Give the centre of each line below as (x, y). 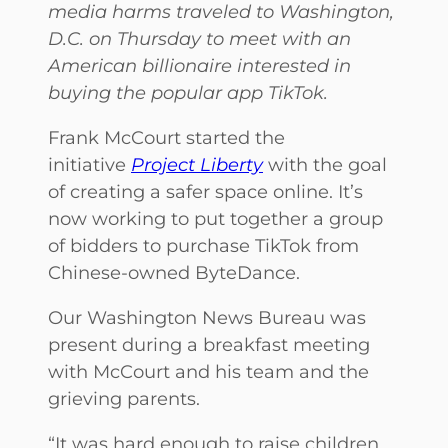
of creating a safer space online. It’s (205, 191)
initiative (89, 164)
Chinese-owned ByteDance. (174, 272)
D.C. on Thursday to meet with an (199, 38)
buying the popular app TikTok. (188, 92)
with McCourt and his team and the (208, 371)
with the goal (325, 164)
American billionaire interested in (199, 65)
